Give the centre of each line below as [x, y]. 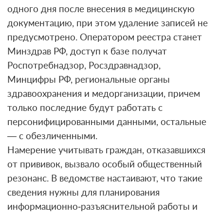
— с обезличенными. [52, 136]
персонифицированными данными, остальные [107, 122]
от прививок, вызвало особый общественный [105, 164]
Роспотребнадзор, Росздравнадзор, [84, 65]
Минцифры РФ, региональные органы [89, 79]
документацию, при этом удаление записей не [108, 23]
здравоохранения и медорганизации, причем [104, 93]
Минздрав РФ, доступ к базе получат [87, 51]
